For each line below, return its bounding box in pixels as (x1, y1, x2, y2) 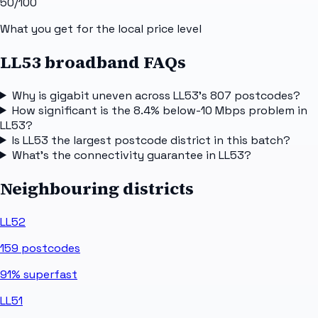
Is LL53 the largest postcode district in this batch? (11, 132, 290, 148)
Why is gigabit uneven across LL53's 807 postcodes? (11, 87, 300, 103)
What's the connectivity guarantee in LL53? (11, 147, 251, 163)
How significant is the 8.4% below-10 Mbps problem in (11, 102, 307, 118)
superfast (21, 266, 77, 282)
